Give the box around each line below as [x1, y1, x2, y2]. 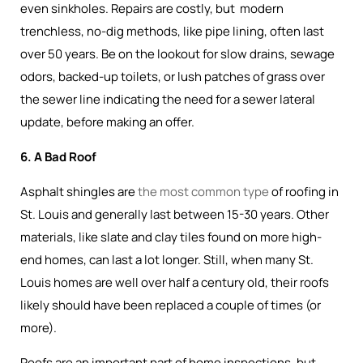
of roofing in [269, 183, 339, 200]
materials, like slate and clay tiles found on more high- [20, 228, 322, 246]
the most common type [138, 183, 269, 200]
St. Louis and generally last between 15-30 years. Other [20, 206, 329, 223]
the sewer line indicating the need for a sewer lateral [20, 91, 315, 108]
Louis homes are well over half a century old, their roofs [20, 274, 329, 291]
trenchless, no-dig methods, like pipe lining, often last [20, 23, 324, 40]
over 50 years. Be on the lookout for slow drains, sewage [20, 45, 335, 62]
